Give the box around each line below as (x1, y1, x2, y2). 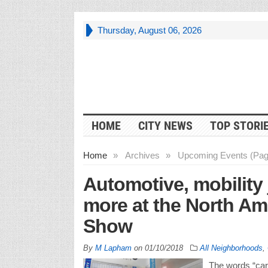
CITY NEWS (138, 118, 193, 133)
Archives (124, 150, 160, 160)
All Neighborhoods (199, 243, 263, 252)
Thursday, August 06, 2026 (97, 25, 202, 35)
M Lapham (95, 243, 132, 252)
